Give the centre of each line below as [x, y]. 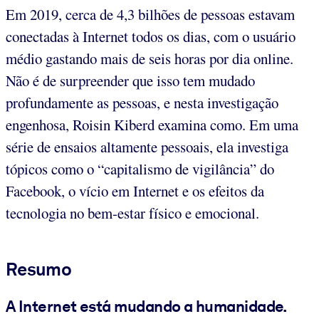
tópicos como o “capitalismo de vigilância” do [140, 168]
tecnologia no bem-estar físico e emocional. [132, 213]
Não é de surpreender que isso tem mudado [130, 80]
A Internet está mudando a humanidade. [146, 306]
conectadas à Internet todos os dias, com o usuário [151, 36]
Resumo [39, 269]
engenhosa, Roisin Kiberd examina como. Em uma [152, 124]
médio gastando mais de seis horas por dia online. [150, 58]
